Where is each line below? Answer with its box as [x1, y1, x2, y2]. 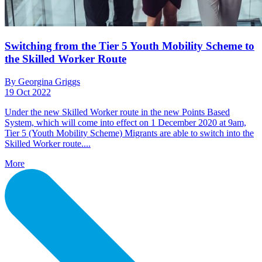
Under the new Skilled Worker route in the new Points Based [5, 106, 230, 117]
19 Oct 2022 [5, 87, 51, 97]
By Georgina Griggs [5, 76, 80, 87]
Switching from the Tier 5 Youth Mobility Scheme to [5, 40, 254, 53]
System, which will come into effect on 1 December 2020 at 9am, [5, 117, 246, 127]
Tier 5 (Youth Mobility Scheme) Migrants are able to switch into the [5, 127, 254, 138]
